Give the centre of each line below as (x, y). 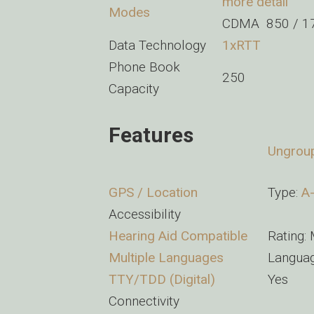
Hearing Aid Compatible (178, 236)
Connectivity (144, 301)
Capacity (134, 89)
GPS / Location (153, 192)
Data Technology (157, 45)
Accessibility (145, 214)
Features (151, 135)
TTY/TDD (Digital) (162, 279)
